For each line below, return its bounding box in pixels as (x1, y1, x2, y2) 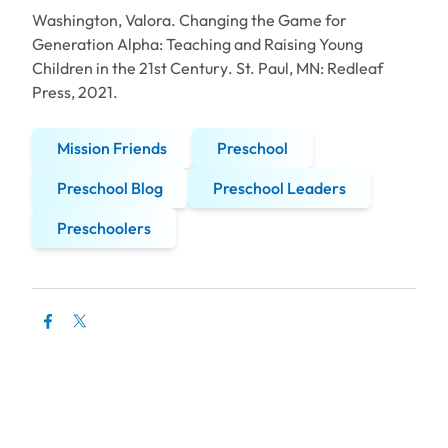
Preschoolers (57, 218, 151, 239)
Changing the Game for (179, 10, 347, 31)
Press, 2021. (32, 82, 118, 103)
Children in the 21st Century (32, 58, 228, 79)
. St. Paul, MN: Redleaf (228, 58, 383, 79)
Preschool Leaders (213, 178, 346, 199)
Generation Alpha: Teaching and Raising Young (32, 34, 363, 55)
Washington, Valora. (32, 10, 179, 31)
